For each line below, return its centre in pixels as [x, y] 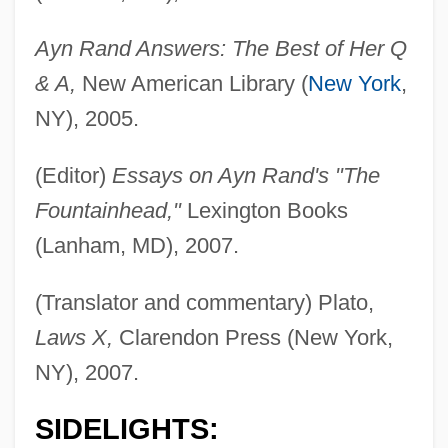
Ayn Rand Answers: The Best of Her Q [220, 49]
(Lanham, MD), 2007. [136, 246]
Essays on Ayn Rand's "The [245, 176]
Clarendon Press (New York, [252, 338]
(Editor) [73, 176]
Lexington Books [264, 211]
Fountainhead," [107, 211]
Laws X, [73, 338]
